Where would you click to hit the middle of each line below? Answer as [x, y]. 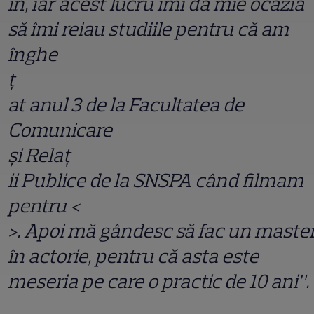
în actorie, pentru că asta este [133, 256]
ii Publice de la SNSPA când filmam [156, 180]
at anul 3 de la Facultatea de [126, 105]
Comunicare [60, 130]
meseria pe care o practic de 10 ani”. [160, 281]
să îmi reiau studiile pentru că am [148, 29]
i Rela [40, 155]
